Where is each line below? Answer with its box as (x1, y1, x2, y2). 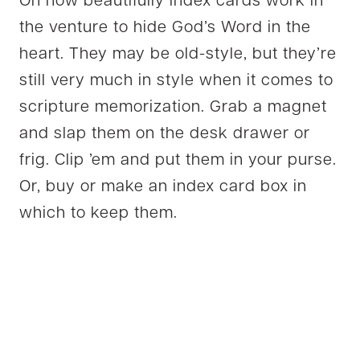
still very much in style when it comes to (19, 72, 333, 89)
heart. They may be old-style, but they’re (19, 46, 337, 63)
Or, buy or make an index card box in (19, 178, 307, 195)
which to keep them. (19, 205, 178, 222)
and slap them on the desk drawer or (19, 125, 310, 142)
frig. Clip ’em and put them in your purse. (19, 152, 337, 169)
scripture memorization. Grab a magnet (19, 99, 327, 116)
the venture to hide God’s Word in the (19, 19, 311, 36)
